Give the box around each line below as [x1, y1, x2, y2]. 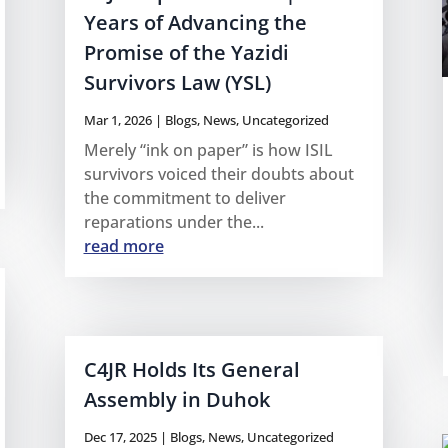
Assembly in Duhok [83, 386, 270, 414]
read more [83, 235, 164, 258]
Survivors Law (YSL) [83, 69, 271, 97]
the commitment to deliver [83, 187, 286, 210]
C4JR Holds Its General [83, 356, 300, 384]
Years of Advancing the [83, 9, 307, 37]
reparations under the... [83, 211, 264, 234]
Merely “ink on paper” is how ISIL [83, 139, 333, 162]
